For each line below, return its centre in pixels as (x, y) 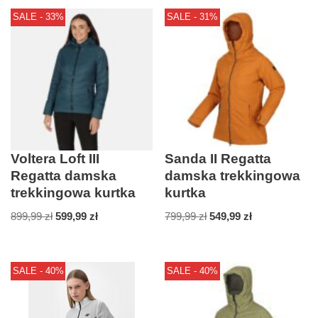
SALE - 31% (192, 17)
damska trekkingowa (233, 175)
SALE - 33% (38, 17)
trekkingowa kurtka (73, 192)
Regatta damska (64, 175)
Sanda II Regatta (218, 158)
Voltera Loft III (55, 158)
